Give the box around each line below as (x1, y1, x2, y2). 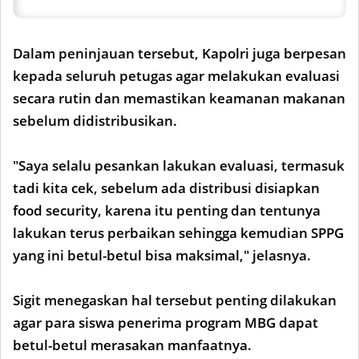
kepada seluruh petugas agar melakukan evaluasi (13, 67, 340, 85)
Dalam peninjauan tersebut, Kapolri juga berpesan (13, 44, 346, 63)
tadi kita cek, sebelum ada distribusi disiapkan (13, 179, 320, 197)
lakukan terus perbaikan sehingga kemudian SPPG (13, 224, 344, 242)
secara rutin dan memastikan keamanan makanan (13, 89, 345, 107)
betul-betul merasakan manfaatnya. (13, 336, 252, 354)
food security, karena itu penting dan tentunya (13, 201, 321, 220)
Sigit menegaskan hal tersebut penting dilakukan (13, 291, 337, 309)
